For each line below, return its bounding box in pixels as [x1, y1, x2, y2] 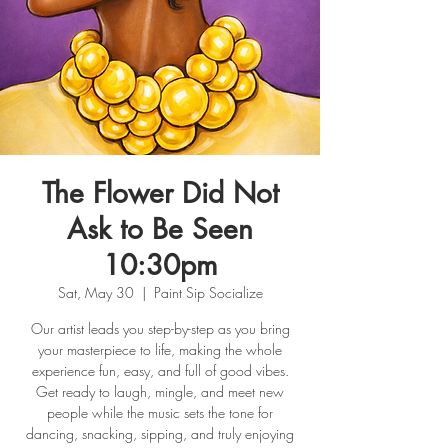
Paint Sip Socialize [153, 282, 263, 302]
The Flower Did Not [41, 174, 279, 211]
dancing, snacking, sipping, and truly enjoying [26, 423, 294, 443]
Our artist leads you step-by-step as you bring [30, 318, 290, 338]
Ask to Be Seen [67, 210, 253, 247]
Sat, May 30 [57, 282, 134, 302]
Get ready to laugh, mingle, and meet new [36, 381, 284, 401]
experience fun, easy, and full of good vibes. [31, 360, 289, 380]
